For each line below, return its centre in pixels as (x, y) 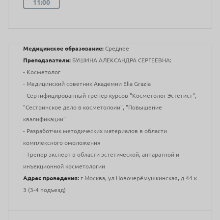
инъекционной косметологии (64, 166)
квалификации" (44, 119)
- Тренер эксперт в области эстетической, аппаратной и (101, 154)
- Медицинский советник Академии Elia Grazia (87, 83)
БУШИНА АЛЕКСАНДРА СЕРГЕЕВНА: (121, 60)
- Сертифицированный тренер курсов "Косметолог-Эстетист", (110, 95)
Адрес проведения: (51, 178)
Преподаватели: (47, 60)
